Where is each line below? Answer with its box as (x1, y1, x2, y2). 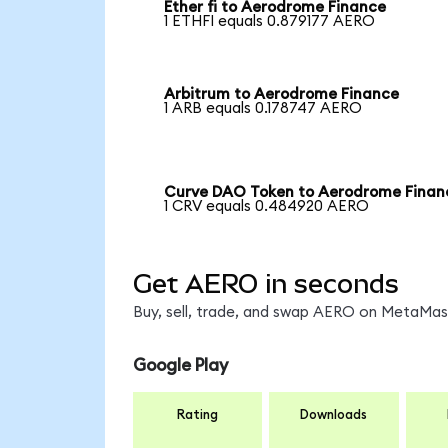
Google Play (132, 357, 228, 375)
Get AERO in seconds (132, 269, 399, 300)
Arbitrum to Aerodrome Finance (164, 87, 400, 103)
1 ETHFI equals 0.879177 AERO (164, 13, 376, 29)
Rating (177, 407, 218, 422)
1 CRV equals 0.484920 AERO (164, 199, 370, 215)
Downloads (300, 407, 368, 422)
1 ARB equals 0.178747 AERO (164, 101, 363, 117)
